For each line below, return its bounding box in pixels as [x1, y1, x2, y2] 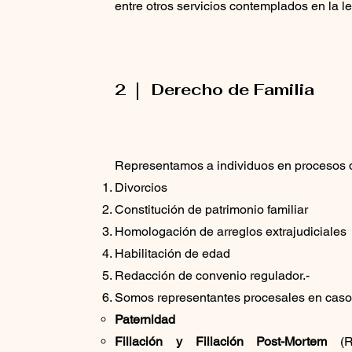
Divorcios [115, 179, 168, 195]
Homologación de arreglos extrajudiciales [115, 223, 347, 239]
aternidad [123, 311, 176, 327]
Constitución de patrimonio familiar [115, 201, 309, 217]
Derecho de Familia [152, 79, 315, 100]
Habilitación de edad [115, 245, 231, 261]
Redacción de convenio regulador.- [115, 267, 310, 283]
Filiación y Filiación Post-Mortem [115, 333, 328, 349]
